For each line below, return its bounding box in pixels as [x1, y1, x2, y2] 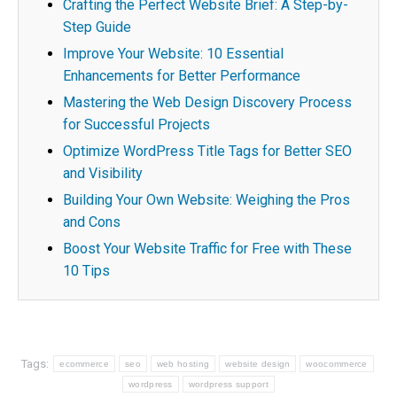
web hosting [156, 359, 210, 369]
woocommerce [306, 359, 368, 369]
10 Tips [63, 262, 110, 279]
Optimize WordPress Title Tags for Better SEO [63, 143, 352, 160]
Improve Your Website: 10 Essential [63, 45, 284, 62]
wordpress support [188, 379, 269, 389]
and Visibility [63, 165, 143, 182]
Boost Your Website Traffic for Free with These [63, 240, 352, 257]
